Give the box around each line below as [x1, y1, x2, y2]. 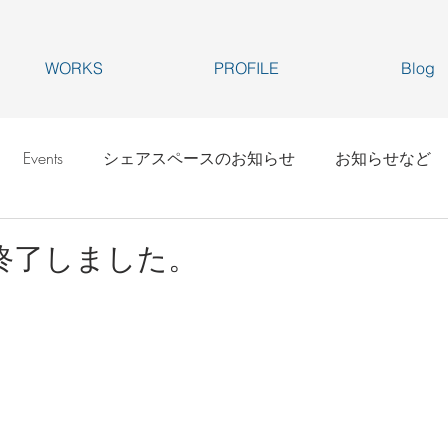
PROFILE [213, 58, 279, 78]
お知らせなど [335, 147, 431, 169]
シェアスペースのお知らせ [103, 147, 295, 169]
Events [23, 147, 63, 169]
